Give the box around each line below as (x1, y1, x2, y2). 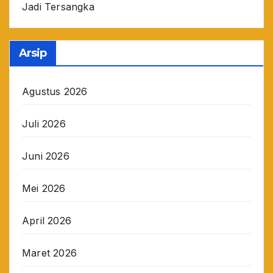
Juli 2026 (22, 117, 66, 130)
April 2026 (22, 214, 71, 227)
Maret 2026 (22, 246, 77, 259)
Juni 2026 (22, 149, 69, 162)
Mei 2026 (22, 182, 66, 194)
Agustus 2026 (22, 85, 88, 97)
